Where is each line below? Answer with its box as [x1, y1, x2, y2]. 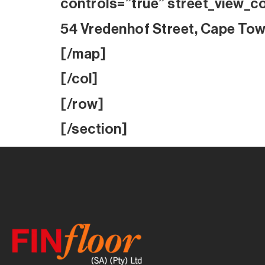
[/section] [60, 122, 127, 137]
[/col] [60, 72, 98, 86]
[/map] [60, 46, 106, 61]
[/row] [60, 96, 104, 111]
